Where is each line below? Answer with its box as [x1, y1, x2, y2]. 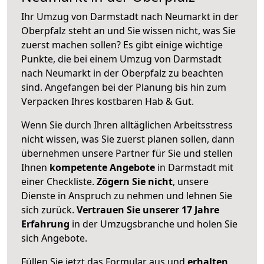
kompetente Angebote [49, 160, 155, 174]
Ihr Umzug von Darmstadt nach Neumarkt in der [21, 9, 239, 23]
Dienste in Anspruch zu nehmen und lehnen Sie [21, 189, 232, 202]
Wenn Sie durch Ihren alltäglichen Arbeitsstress [21, 118, 233, 131]
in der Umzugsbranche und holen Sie [70, 217, 237, 230]
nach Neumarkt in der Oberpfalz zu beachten [21, 66, 223, 80]
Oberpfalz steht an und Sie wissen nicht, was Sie [21, 24, 236, 37]
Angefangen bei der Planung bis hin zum [45, 80, 226, 94]
